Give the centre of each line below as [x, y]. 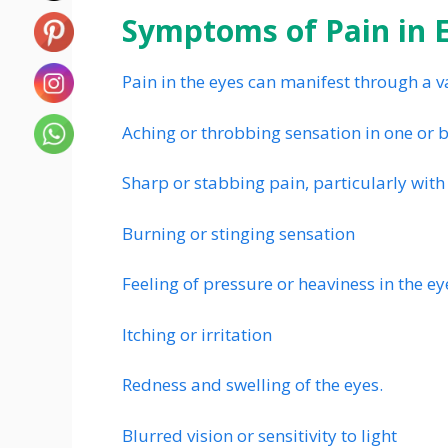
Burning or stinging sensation [238, 233]
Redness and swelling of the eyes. [252, 385]
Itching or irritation [197, 334]
